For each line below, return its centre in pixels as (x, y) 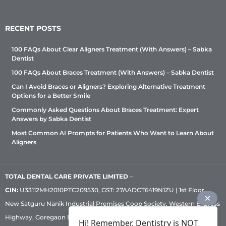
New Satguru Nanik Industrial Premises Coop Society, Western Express (112, 203)
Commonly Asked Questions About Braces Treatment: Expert (105, 109)
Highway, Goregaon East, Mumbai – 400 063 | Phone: (86, 217)
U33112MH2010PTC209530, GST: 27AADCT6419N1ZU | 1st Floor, (112, 190)
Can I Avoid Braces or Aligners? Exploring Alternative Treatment (108, 86)
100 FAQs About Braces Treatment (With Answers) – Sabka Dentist (113, 72)
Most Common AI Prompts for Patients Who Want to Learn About (113, 133)
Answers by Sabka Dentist (51, 119)
